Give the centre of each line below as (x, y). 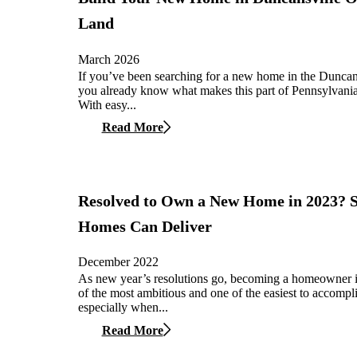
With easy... (107, 104)
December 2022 (118, 262)
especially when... (123, 308)
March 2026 (109, 59)
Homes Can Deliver (145, 226)
